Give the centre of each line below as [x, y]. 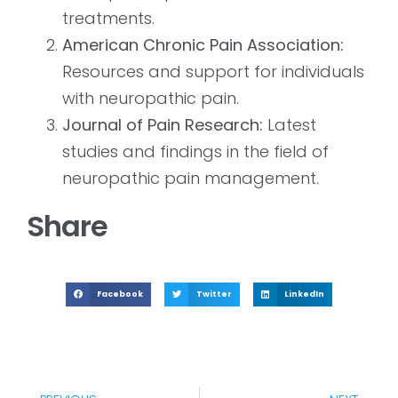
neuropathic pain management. [191, 179]
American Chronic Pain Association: [203, 45]
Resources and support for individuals [213, 72]
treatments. [108, 19]
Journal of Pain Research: [163, 125]
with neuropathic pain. [151, 99]
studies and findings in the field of [195, 152]
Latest [290, 125]
